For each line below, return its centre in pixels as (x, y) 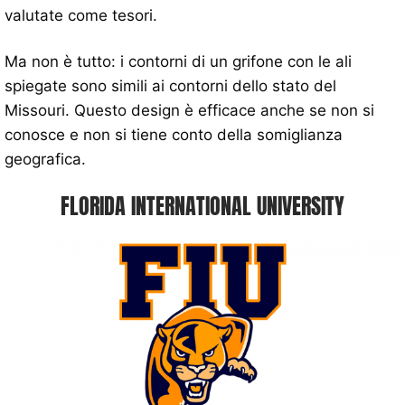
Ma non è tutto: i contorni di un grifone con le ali (178, 61)
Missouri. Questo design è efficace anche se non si (189, 110)
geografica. (45, 159)
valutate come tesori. (81, 15)
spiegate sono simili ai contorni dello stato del (170, 85)
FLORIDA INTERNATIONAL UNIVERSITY (202, 206)
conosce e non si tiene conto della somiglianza (174, 134)
